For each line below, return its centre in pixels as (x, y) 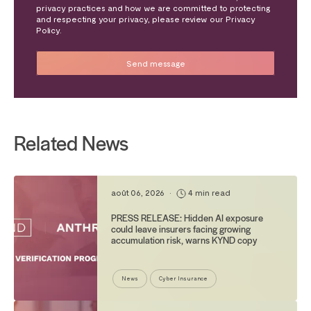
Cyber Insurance (183, 279)
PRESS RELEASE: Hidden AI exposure (187, 218)
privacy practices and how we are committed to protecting (153, 8)
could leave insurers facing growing (181, 229)
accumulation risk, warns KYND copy (184, 240)
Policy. (49, 30)
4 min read (208, 193)
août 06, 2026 (139, 193)
